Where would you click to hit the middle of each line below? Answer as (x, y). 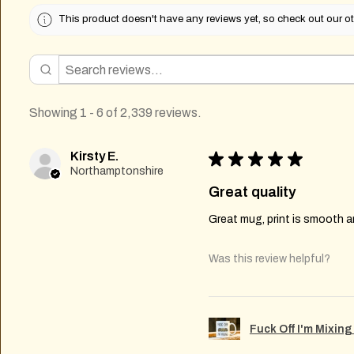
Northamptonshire (117, 171)
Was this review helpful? (269, 258)
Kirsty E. (94, 156)
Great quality (252, 192)
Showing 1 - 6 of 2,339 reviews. (115, 113)
